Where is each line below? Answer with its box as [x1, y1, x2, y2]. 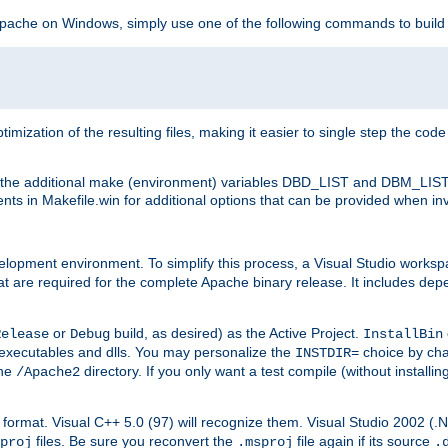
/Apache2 [16, 364, 80, 381]
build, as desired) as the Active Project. [110, 325, 363, 342]
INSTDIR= [295, 345, 359, 362]
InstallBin [363, 326, 443, 343]
